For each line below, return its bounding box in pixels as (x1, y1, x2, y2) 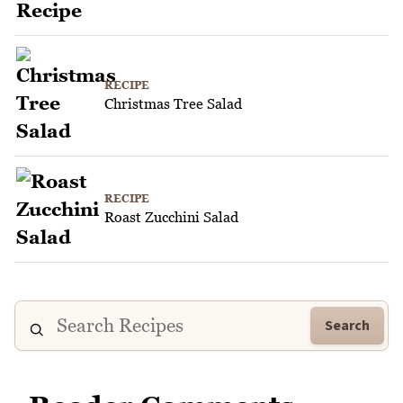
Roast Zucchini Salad (104, 209, 238, 226)
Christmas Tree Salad (104, 95, 242, 112)
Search (325, 315, 370, 336)
